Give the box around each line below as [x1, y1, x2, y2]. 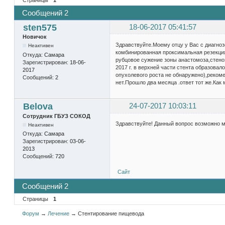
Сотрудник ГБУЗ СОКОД [22, 113, 90, 119]
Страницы [22, 195, 48, 202]
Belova [23, 101, 53, 112]
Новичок [22, 34, 47, 40]
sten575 [23, 23, 57, 33]
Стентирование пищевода [78, 210, 145, 216]
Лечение [48, 210, 70, 216]
